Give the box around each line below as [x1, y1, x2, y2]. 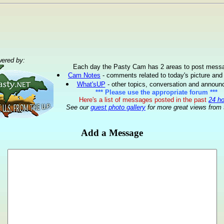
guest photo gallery [90, 103, 145, 111]
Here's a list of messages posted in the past [79, 96, 206, 103]
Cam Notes [68, 71, 100, 79]
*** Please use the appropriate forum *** [95, 88, 217, 96]
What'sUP [76, 80, 105, 88]
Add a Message [81, 127, 143, 138]
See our [66, 103, 90, 111]
